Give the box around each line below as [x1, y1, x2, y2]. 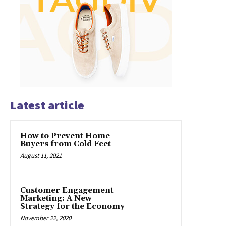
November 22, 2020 [20, 213, 71, 222]
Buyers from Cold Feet [20, 139, 111, 149]
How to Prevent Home [20, 131, 110, 141]
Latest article [10, 97, 84, 113]
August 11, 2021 [20, 151, 62, 160]
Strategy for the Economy [20, 201, 125, 211]
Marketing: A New [20, 193, 92, 203]
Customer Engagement [20, 185, 114, 195]
